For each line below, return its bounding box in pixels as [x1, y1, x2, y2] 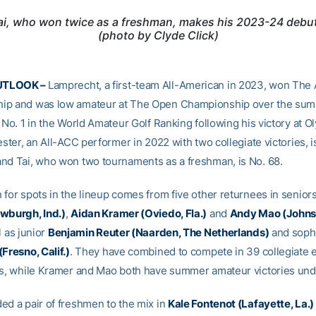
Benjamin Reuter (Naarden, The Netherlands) [47, 226, 269, 240]
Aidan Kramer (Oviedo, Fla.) [71, 207, 207, 221]
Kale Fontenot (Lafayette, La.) [167, 297, 314, 311]
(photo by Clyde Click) [97, 28, 219, 43]
